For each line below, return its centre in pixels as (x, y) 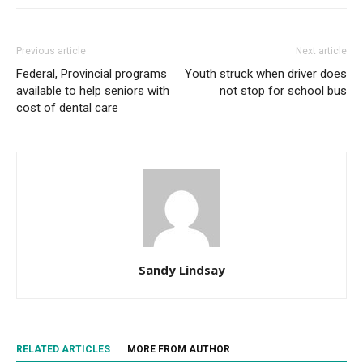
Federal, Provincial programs (92, 74)
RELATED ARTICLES (63, 349)
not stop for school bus (283, 91)
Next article (321, 51)
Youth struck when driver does (266, 74)
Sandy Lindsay (181, 270)
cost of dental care (67, 108)
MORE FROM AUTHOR (179, 349)
